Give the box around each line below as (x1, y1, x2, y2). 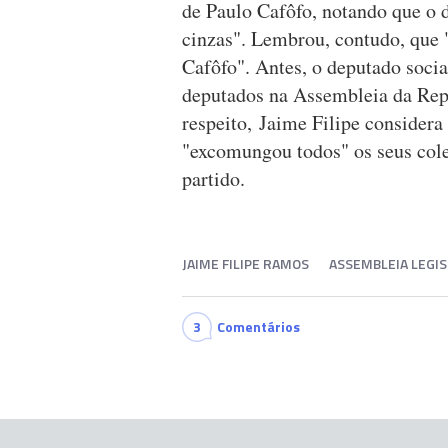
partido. (182, 165, 245, 193)
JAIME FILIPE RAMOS (182, 253, 309, 275)
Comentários (217, 316, 300, 338)
